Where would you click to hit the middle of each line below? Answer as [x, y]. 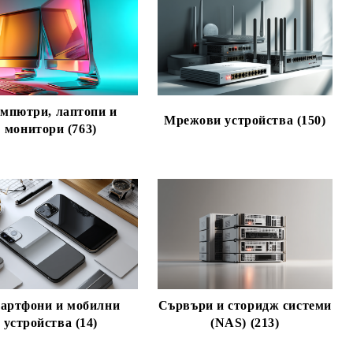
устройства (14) [50, 323]
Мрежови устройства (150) [245, 120]
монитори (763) [50, 129]
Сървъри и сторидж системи [245, 305]
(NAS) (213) [245, 323]
